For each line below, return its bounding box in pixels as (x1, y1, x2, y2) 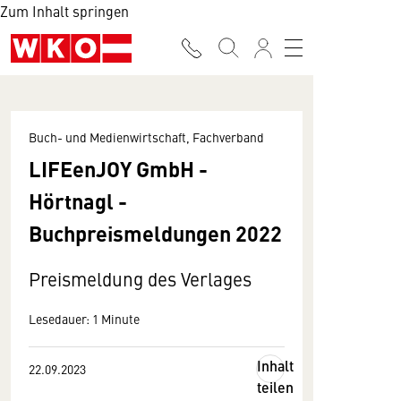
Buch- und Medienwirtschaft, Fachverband (29, 128, 264, 146)
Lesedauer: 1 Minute (29, 310, 140, 328)
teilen (257, 377, 294, 397)
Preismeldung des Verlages (29, 266, 252, 292)
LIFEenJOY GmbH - (29, 153, 208, 183)
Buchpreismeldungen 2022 (29, 218, 282, 248)
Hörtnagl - (29, 185, 127, 216)
